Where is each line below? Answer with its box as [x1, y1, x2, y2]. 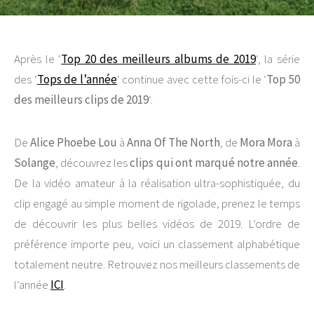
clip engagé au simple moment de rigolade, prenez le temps [14, 196, 300, 211]
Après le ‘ [14, 51, 62, 67]
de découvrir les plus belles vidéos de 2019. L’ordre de [14, 216, 300, 231]
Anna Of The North [127, 135, 220, 150]
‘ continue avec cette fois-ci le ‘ [116, 71, 267, 87]
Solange [14, 155, 55, 170]
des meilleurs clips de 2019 [14, 92, 149, 107]
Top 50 [266, 71, 301, 87]
